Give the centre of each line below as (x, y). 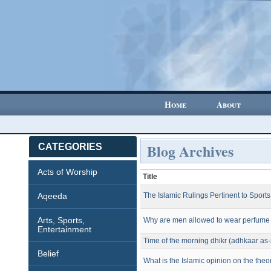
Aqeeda (53, 196)
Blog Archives (191, 151)
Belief (48, 253)
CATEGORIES (70, 147)
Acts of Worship (68, 172)
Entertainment (65, 229)
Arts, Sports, (61, 220)
